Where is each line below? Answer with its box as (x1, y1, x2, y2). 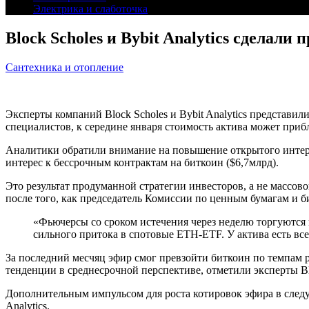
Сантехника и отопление (6, 61, 123, 73)
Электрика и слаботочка (33, 3, 148, 14)
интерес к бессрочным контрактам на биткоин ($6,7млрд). (6, 156, 279, 168)
